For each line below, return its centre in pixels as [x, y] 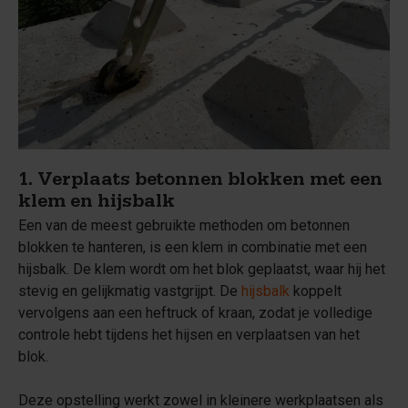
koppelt [316, 291]
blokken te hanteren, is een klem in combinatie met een [193, 247]
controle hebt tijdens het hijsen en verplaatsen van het [189, 335]
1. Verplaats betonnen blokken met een [200, 182]
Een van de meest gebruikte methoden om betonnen [184, 225]
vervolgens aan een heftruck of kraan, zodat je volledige [195, 313]
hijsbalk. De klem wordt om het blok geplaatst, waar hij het [202, 269]
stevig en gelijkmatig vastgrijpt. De [130, 291]
